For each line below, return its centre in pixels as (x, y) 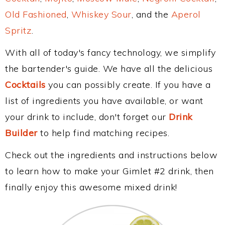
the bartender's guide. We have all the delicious (109, 69)
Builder (21, 133)
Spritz (18, 30)
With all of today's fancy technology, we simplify (110, 52)
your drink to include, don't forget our (87, 117)
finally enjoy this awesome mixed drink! (91, 187)
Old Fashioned (36, 14)
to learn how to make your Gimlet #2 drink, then (109, 171)
